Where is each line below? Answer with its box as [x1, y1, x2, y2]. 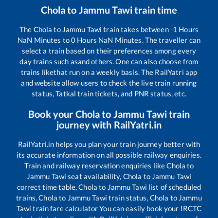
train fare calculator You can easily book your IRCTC [31, 203, 202, 213]
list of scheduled [146, 182, 201, 191]
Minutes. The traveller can [113, 35, 200, 44]
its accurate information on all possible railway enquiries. [17, 150, 201, 159]
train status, [107, 193, 150, 202]
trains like [20, 67, 54, 76]
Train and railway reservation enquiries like [24, 161, 167, 170]
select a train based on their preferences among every [21, 46, 197, 55]
